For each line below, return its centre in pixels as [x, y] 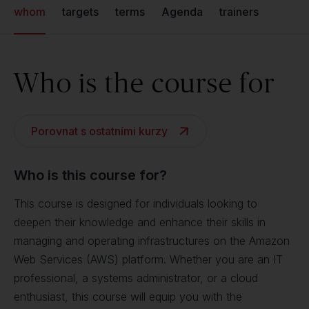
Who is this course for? [90, 175]
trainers [239, 12]
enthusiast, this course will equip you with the [128, 297]
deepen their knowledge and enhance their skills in [140, 222]
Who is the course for [144, 82]
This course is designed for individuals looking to [136, 203]
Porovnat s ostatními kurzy [99, 131]
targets [80, 12]
